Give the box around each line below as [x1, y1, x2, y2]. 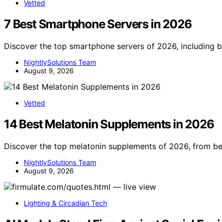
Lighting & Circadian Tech [24, 198, 107, 207]
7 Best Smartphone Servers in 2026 [4, 17, 192, 32]
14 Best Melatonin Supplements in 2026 [4, 117, 214, 132]
